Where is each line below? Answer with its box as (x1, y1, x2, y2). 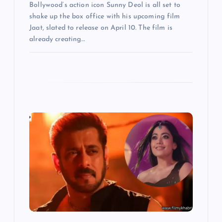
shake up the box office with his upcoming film (29, 13, 180, 21)
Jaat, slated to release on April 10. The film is (29, 24, 172, 32)
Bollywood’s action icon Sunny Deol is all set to (29, 1, 180, 9)
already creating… (29, 36, 85, 44)
